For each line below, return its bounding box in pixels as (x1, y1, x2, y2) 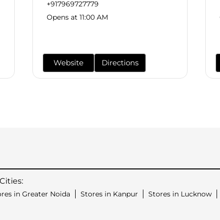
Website (54, 58, 83, 68)
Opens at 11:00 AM (47, 13, 108, 22)
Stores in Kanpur (81, 190, 138, 199)
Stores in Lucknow (148, 190, 212, 199)
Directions (102, 58, 138, 68)
